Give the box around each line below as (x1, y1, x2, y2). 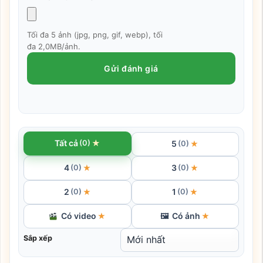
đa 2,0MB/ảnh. (27, 42, 80, 52)
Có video (61, 211, 97, 221)
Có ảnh (172, 211, 201, 221)
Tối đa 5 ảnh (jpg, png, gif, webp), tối (27, 30, 163, 40)
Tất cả (55, 138, 79, 149)
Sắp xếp (23, 234, 52, 243)
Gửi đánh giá (104, 63, 159, 73)
